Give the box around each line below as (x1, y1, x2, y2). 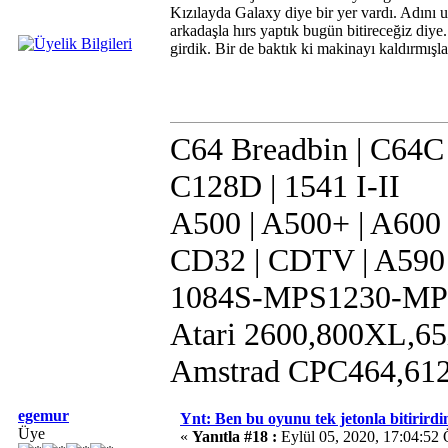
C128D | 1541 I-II (170, 168, 400, 204)
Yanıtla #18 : (192, 428, 277, 445)
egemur (18, 407, 69, 424)
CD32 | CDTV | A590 (170, 242, 445, 278)
